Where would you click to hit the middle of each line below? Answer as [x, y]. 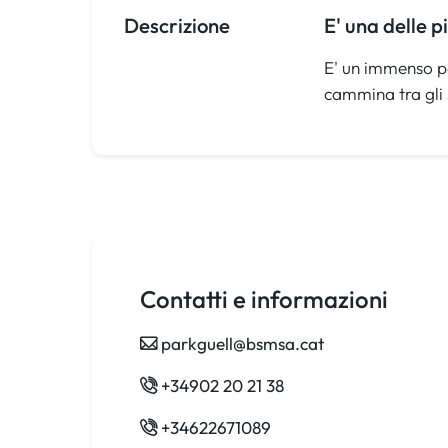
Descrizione [177, 26]
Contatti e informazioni [264, 299]
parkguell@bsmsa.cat [242, 344]
